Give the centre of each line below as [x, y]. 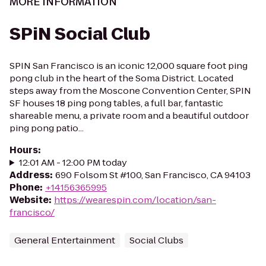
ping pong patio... [47, 128]
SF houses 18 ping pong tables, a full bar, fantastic [116, 103]
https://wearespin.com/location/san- [135, 200]
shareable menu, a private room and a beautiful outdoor [129, 115]
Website [29, 200]
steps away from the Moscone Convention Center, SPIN [130, 91]
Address [30, 175]
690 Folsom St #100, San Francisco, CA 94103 [153, 175]
